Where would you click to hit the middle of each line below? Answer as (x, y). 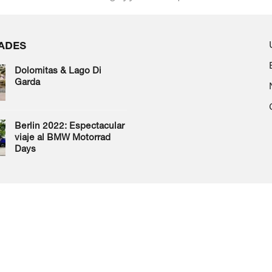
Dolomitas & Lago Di (58, 70)
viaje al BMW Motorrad (62, 137)
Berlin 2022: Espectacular (69, 126)
